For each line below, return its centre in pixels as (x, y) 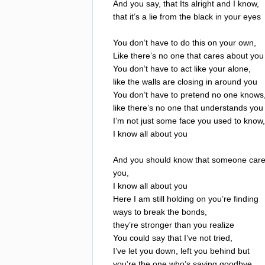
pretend (195, 94)
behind (223, 251)
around (228, 81)
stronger (156, 224)
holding (180, 198)
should (159, 159)
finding (246, 198)
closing (190, 81)
